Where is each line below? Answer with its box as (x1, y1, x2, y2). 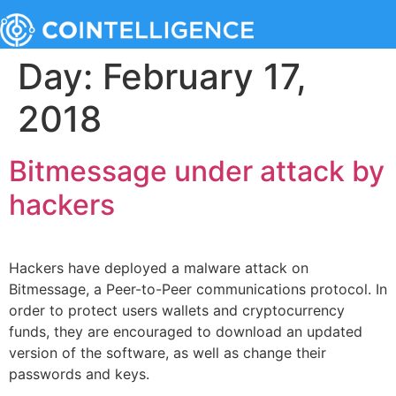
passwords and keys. (9, 365, 149, 383)
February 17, (103, 55, 307, 98)
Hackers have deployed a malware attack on (9, 259, 308, 277)
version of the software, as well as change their (9, 344, 326, 362)
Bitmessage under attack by (9, 154, 385, 188)
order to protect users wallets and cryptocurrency (9, 301, 345, 319)
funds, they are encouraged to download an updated (9, 323, 362, 340)
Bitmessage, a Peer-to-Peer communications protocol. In (9, 280, 387, 298)
